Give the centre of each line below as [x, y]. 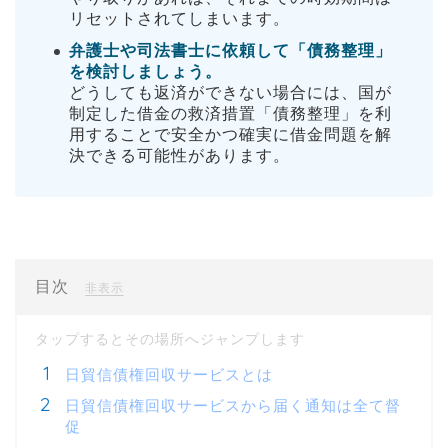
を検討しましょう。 [145, 72]
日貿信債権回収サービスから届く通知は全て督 [233, 406]
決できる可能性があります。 [179, 156]
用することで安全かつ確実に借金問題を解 [230, 135]
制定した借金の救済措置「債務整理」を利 [230, 114]
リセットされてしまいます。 [179, 19]
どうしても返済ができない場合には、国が [230, 93]
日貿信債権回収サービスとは [169, 375]
